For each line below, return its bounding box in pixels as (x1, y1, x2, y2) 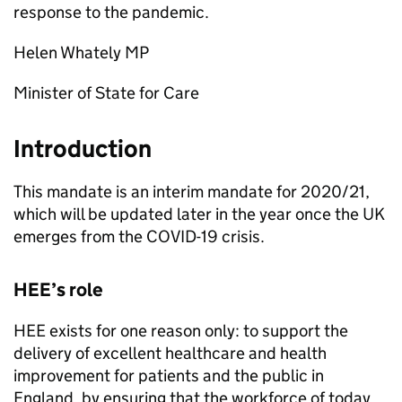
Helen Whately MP (13, 42, 149, 63)
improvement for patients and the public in (13, 365, 324, 386)
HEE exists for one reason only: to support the (13, 320, 348, 341)
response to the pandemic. (13, 2, 209, 22)
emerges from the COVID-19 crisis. (13, 226, 265, 247)
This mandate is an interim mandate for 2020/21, (13, 181, 370, 202)
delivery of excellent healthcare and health (13, 343, 327, 363)
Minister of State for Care (13, 83, 199, 103)
